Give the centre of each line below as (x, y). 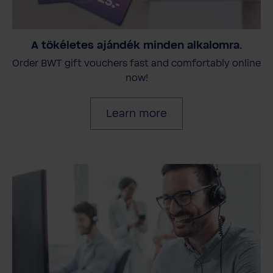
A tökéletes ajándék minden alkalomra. (136, 45)
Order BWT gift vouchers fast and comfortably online (136, 63)
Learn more (136, 114)
